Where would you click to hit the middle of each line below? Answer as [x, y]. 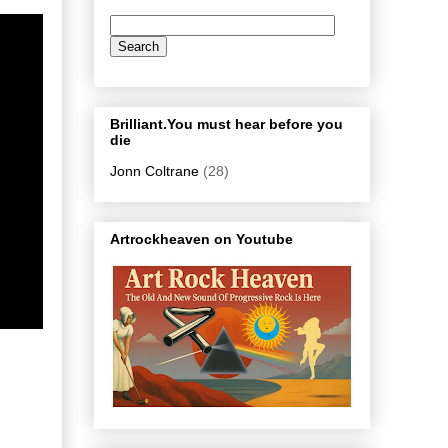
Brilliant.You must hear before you [226, 123]
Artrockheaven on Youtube [201, 239]
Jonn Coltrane [154, 170]
